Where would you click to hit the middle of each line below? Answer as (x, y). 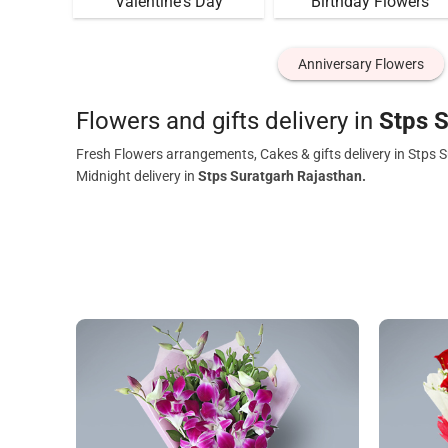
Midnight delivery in (137, 176)
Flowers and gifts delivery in (227, 121)
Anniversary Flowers (360, 64)
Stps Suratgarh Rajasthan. (282, 176)
